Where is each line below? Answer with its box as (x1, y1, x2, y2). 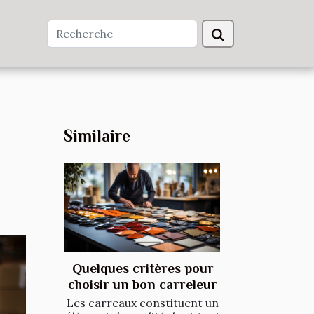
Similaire (64, 126, 130, 145)
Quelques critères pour (71, 261, 214, 276)
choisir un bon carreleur (68, 277, 217, 292)
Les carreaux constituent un (67, 296, 219, 310)
